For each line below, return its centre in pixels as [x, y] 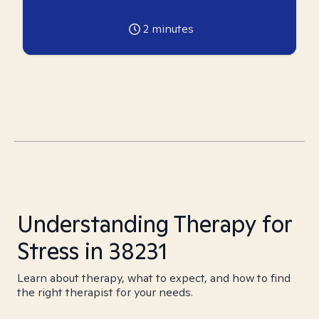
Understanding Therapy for [155, 224]
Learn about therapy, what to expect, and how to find [154, 278]
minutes [171, 29]
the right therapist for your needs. [105, 292]
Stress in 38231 [92, 251]
